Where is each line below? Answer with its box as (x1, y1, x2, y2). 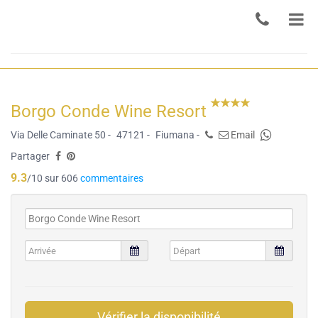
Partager (11, 150, 50, 162)
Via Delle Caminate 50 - (11, 129, 111, 141)
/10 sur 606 (27, 172, 80, 184)
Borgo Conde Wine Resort (11, 102, 211, 121)
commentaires (80, 172, 143, 184)
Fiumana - (155, 129, 199, 141)
